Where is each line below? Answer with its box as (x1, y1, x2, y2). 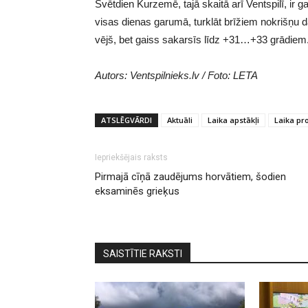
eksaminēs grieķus (95, 185, 179, 198)
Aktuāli (167, 115, 192, 126)
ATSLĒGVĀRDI (101, 115, 152, 126)
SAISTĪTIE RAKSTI (103, 248, 182, 260)
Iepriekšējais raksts (95, 153, 168, 163)
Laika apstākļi (208, 115, 259, 126)
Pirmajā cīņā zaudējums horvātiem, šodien (95, 170, 286, 184)
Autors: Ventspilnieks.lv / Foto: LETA (95, 69, 258, 82)
